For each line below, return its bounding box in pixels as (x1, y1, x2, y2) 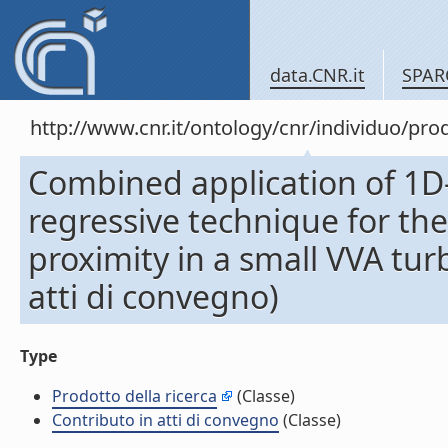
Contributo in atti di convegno (52, 409, 279, 431)
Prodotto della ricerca (52, 385, 217, 407)
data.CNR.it (270, 63, 365, 87)
